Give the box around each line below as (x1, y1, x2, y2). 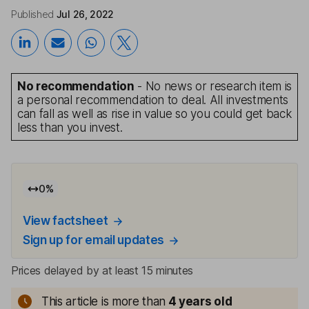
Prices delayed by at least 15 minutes (11, 263, 194, 277)
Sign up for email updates (23, 233, 164, 247)
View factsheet (23, 214, 108, 228)
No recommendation (17, 79, 134, 93)
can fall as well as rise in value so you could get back (17, 107, 292, 121)
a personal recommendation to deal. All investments (17, 93, 288, 107)
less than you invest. (17, 121, 123, 134)
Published (11, 8, 54, 20)
